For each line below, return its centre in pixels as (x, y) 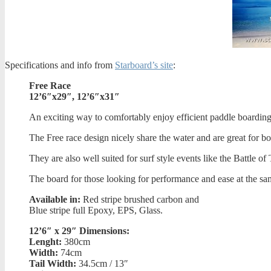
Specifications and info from (60, 65)
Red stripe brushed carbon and (140, 200)
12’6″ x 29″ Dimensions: (79, 231)
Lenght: (45, 242)
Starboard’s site (144, 65)
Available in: (55, 200)
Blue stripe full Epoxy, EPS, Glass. (96, 211)
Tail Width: (53, 264)
